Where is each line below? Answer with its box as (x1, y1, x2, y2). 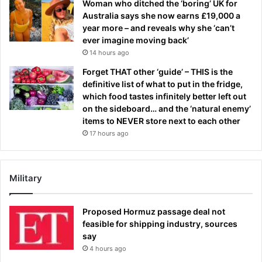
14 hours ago (89, 49, 129, 57)
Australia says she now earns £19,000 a (82, 11, 240, 21)
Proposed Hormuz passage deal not (82, 206, 225, 217)
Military (9, 173, 42, 184)
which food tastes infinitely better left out (82, 91, 246, 102)
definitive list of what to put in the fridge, (82, 79, 243, 89)
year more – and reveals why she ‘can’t (82, 23, 235, 33)
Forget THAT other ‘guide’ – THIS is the (82, 67, 233, 77)
